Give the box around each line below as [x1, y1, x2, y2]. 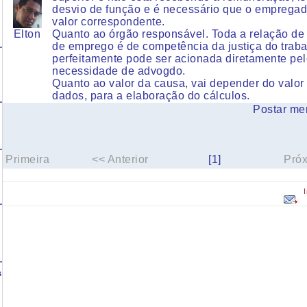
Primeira [5, 153, 49, 165]
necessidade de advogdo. [52, 65, 186, 77]
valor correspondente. [52, 16, 165, 27]
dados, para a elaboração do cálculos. [52, 90, 250, 101]
